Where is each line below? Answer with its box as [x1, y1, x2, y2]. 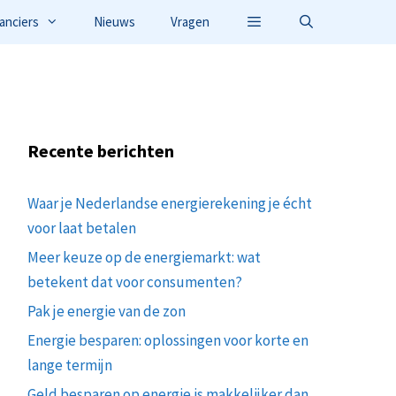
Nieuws [94, 13, 136, 30]
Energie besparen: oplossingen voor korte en [27, 330, 308, 350]
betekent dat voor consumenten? [27, 271, 242, 292]
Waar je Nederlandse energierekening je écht [27, 193, 312, 213]
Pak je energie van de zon [27, 301, 186, 321]
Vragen [171, 13, 210, 30]
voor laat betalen [27, 217, 136, 238]
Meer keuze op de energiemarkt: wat [27, 247, 261, 267]
